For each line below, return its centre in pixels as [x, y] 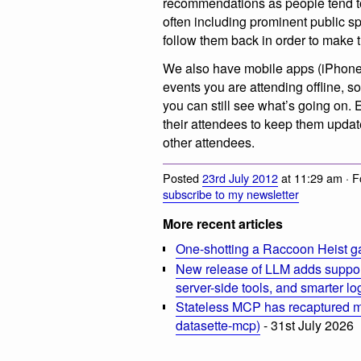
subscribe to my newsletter [231, 193]
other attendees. [209, 143]
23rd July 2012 [240, 177]
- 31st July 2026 [307, 326]
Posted [183, 177]
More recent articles [223, 223]
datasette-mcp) [218, 326]
